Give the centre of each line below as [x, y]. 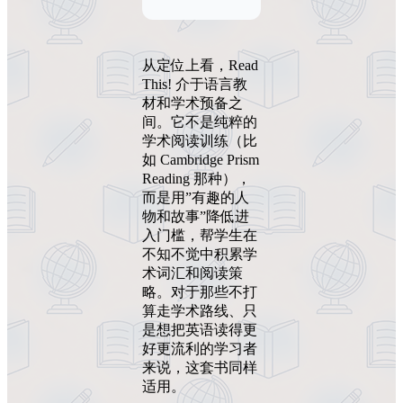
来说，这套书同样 [200, 368]
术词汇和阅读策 [193, 273]
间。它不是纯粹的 [200, 122]
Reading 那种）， [197, 179]
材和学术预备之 [193, 103]
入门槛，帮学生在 [200, 236]
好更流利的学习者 [200, 349]
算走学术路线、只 [200, 311]
